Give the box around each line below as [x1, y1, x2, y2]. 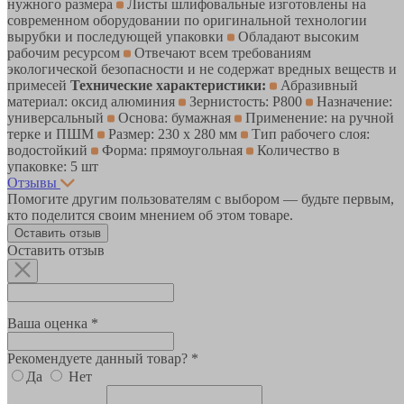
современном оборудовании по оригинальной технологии [7, 12, 367, 28]
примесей [7, 77, 70, 93]
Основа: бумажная [115, 109, 234, 125]
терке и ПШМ [7, 125, 97, 142]
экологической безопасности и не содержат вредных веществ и [7, 60, 397, 77]
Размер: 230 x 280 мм [105, 125, 241, 142]
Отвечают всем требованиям [131, 44, 311, 60]
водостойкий [7, 142, 91, 158]
